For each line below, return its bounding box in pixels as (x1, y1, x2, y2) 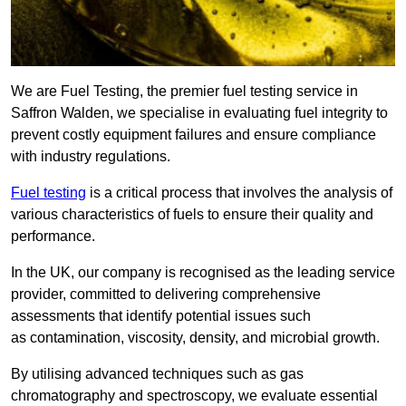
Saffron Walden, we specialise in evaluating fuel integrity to (11, 105, 388, 121)
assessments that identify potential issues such (11, 308, 311, 324)
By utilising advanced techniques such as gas (11, 366, 304, 382)
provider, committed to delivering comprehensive (11, 286, 321, 303)
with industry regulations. (11, 149, 170, 165)
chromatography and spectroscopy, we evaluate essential (11, 388, 378, 404)
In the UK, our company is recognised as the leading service (11, 265, 395, 281)
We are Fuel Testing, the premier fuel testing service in (11, 83, 358, 100)
